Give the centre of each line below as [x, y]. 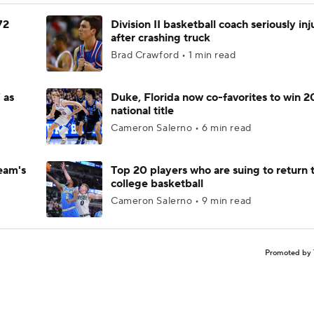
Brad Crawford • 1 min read [173, 55]
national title [142, 111]
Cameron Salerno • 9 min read [181, 201]
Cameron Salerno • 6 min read [181, 128]
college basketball [157, 184]
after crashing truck [161, 38]
